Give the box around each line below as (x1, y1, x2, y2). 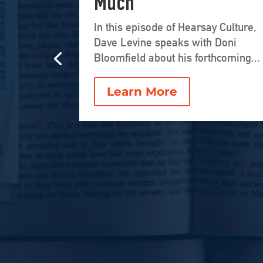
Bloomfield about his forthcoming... (93, 51, 260, 65)
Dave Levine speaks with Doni (93, 36, 237, 49)
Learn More (106, 85, 177, 99)
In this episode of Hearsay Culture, (93, 21, 257, 34)
